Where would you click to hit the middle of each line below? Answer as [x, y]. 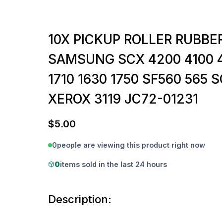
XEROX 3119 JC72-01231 [123, 99]
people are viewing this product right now [131, 145]
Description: [80, 199]
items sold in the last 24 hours [113, 164]
